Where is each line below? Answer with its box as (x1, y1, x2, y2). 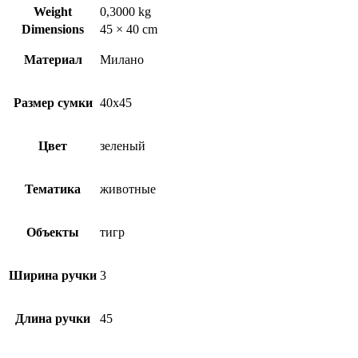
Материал (23, 53, 82, 67)
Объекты (26, 225, 79, 240)
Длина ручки (15, 312, 90, 326)
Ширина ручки (9, 268, 97, 283)
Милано (100, 53, 144, 67)
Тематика (25, 182, 81, 197)
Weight (34, 5, 72, 19)
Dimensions (22, 22, 84, 37)
